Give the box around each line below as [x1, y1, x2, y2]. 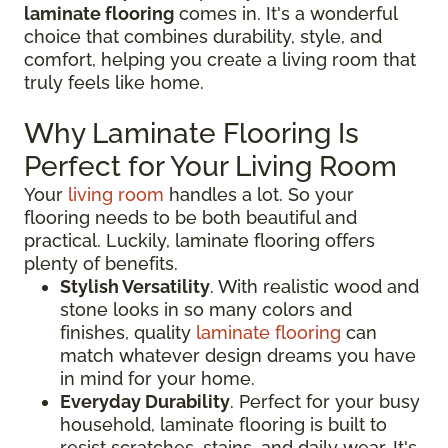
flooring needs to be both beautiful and [24, 206, 357, 228]
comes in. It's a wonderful [174, 2, 397, 24]
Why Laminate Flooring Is [24, 116, 359, 150]
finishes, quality [60, 321, 196, 343]
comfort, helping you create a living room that [24, 48, 416, 70]
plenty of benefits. [24, 252, 178, 274]
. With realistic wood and [210, 275, 419, 297]
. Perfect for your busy [230, 390, 420, 412]
